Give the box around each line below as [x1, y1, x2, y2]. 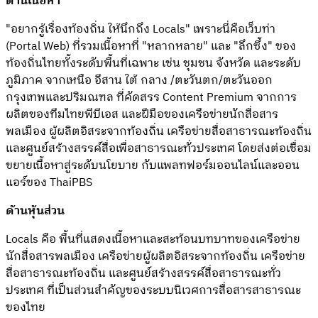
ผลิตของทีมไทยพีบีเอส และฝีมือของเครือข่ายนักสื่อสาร [6, 104, 278, 124]
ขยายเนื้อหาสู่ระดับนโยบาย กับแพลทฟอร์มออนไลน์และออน [6, 155, 300, 175]
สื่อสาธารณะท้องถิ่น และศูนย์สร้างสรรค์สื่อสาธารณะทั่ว [6, 263, 281, 283]
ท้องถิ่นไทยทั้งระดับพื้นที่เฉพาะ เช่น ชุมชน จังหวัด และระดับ [6, 53, 301, 73]
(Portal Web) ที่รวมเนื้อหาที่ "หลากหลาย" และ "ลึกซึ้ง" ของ [6, 36, 296, 56]
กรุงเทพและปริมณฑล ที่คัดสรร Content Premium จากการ [6, 87, 297, 107]
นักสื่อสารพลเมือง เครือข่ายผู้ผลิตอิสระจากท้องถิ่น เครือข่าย [6, 246, 305, 266]
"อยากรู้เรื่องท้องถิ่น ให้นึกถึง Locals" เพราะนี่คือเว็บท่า [6, 19, 275, 39]
